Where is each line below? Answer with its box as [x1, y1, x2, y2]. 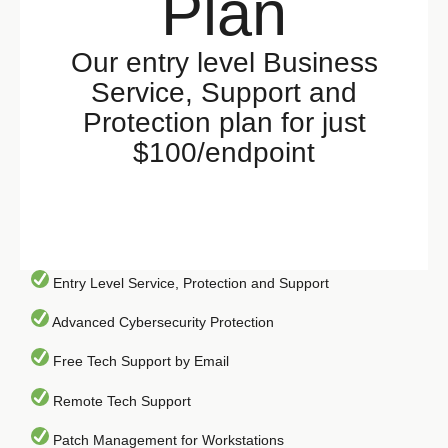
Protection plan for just [82, 106, 366, 138]
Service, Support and [91, 76, 357, 108]
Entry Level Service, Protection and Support [49, 274, 330, 291]
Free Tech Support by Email [49, 353, 230, 370]
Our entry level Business [70, 46, 378, 78]
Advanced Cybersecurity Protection [49, 313, 275, 330]
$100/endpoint [133, 136, 315, 168]
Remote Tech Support [49, 392, 192, 409]
